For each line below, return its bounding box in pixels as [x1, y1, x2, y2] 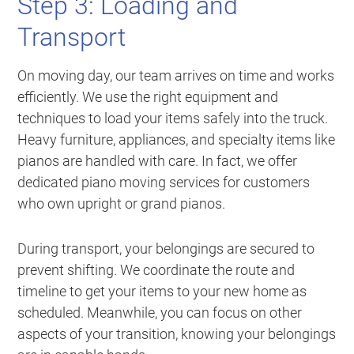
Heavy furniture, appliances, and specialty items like [17, 131, 336, 149]
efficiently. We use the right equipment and [17, 88, 279, 106]
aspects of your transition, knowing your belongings [17, 326, 337, 343]
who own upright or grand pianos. [17, 195, 226, 213]
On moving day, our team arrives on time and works [17, 67, 335, 85]
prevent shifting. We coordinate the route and [17, 262, 296, 279]
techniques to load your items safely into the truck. [17, 110, 329, 127]
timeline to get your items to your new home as [17, 283, 307, 300]
